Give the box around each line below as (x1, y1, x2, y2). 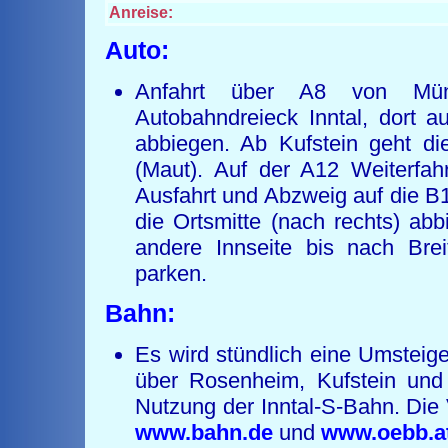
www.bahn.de (135, 420, 273, 445)
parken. (135, 261, 207, 286)
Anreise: (109, 4, 173, 21)
